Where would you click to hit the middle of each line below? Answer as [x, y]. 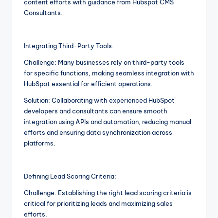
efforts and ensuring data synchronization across [98, 132]
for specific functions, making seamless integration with [109, 73]
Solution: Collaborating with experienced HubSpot [99, 100]
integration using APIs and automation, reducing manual [108, 121]
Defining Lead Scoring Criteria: [70, 176]
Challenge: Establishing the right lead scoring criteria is [108, 192]
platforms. [40, 143]
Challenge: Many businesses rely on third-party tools [104, 62]
